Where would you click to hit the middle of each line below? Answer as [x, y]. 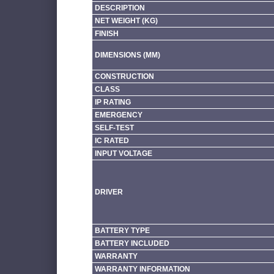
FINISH [106, 33]
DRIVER [109, 192]
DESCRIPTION [120, 8]
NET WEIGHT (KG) [126, 20]
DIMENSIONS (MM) [127, 55]
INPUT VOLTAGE [123, 153]
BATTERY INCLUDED [132, 243]
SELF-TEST [114, 128]
